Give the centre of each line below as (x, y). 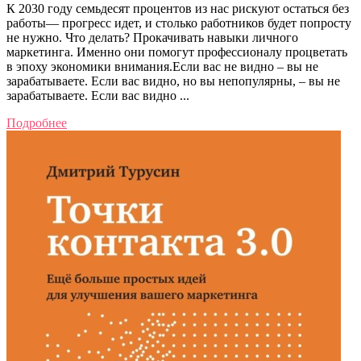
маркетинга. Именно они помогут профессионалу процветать (177, 52)
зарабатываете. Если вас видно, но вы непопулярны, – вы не (173, 81)
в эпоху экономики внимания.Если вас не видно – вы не (162, 67)
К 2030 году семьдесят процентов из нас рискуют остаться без (178, 9)
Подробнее (37, 123)
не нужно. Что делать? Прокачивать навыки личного (152, 38)
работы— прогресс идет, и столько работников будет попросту (179, 23)
